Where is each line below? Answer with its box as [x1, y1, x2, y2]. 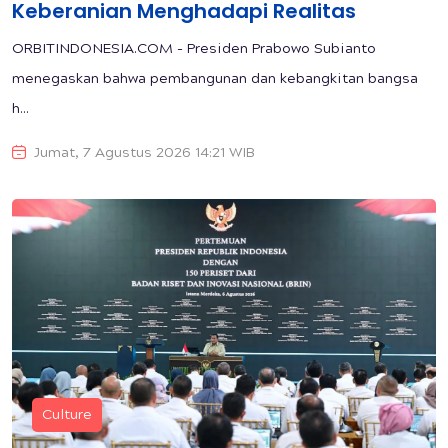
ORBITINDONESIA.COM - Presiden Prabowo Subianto [12, 41, 376, 58]
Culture [42, 407, 92, 424]
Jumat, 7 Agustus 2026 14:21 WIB [34, 145, 255, 162]
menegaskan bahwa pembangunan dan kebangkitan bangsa [12, 71, 418, 88]
